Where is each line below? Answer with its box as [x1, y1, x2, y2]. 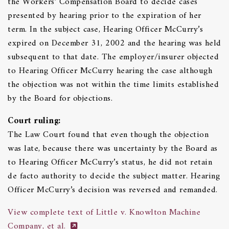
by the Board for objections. [8, 90, 112, 106]
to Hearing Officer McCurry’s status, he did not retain [8, 154, 212, 170]
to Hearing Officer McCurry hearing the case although [8, 63, 212, 79]
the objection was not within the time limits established [8, 77, 219, 93]
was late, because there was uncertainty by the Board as [8, 141, 218, 156]
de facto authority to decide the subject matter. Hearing [8, 168, 220, 184]
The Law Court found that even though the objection [8, 127, 209, 143]
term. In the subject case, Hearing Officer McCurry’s [8, 21, 203, 37]
